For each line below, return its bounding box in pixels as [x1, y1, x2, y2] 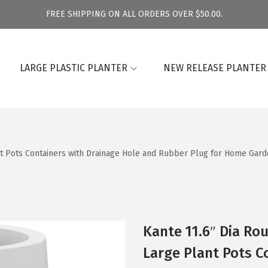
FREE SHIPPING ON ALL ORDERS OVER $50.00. [45, 9, 223, 19]
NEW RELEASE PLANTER [163, 62, 266, 74]
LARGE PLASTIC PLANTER [20, 62, 127, 74]
